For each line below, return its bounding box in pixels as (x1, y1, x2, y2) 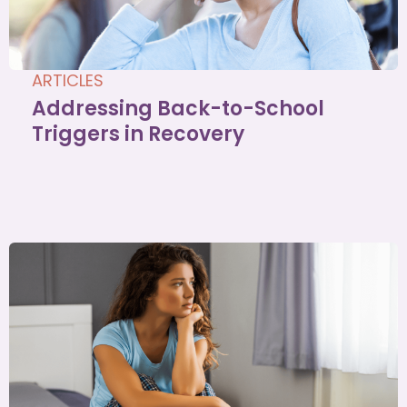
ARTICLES (32, 68, 104, 92)
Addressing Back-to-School (32, 94, 324, 123)
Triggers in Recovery (32, 119, 244, 148)
